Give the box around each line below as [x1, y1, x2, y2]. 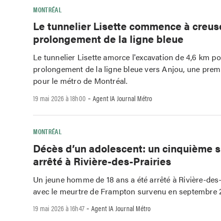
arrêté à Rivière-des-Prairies [33, 153, 172, 168]
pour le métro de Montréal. [33, 75, 128, 87]
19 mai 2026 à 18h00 [33, 93, 86, 104]
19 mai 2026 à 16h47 [33, 203, 85, 214]
